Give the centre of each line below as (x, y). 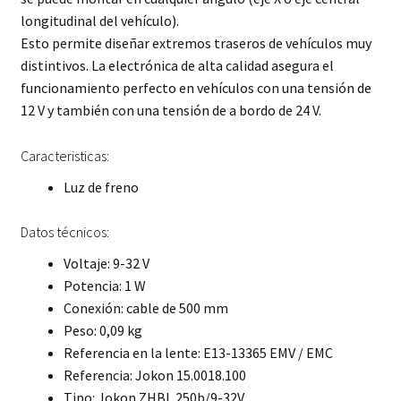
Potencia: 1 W (104, 286)
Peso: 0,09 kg (102, 331)
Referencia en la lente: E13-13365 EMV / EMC (198, 353)
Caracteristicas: (64, 155)
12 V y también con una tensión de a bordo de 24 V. (171, 110)
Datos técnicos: (64, 232)
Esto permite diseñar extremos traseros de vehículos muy (196, 43)
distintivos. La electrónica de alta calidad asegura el (177, 65)
